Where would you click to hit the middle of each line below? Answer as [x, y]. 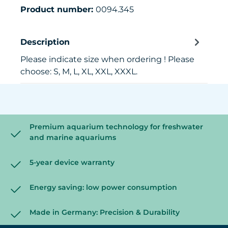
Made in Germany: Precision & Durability [105, 212]
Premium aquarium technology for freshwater [116, 127]
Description [45, 42]
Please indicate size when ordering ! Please [107, 60]
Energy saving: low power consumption [103, 188]
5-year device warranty [72, 163]
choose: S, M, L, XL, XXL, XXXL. [79, 72]
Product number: [58, 10]
